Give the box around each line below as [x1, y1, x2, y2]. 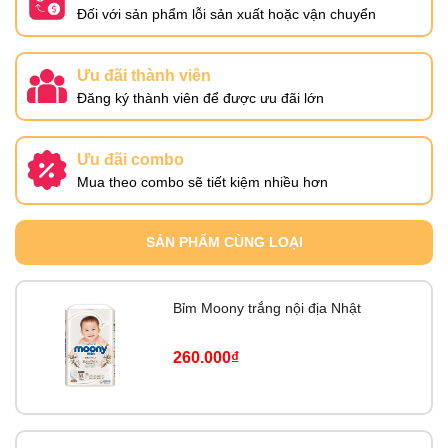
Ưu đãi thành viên [77, 66, 211, 84]
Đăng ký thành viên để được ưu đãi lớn [77, 89, 324, 106]
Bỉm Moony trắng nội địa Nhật [173, 300, 362, 317]
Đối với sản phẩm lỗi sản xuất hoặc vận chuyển [77, 5, 376, 22]
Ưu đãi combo [77, 150, 184, 168]
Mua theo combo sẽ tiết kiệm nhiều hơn [77, 173, 328, 190]
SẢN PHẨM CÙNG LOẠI [145, 233, 303, 250]
